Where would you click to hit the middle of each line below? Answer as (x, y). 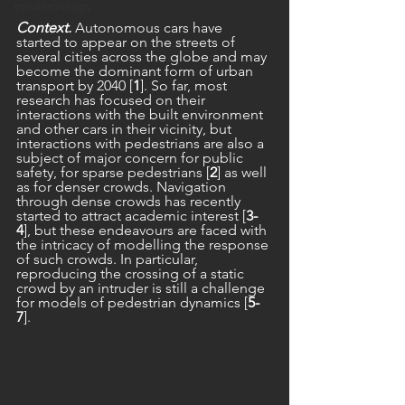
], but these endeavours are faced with (147, 230)
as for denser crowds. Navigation (123, 187)
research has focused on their (113, 100)
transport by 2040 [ (75, 85)
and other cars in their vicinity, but (126, 129)
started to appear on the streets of (127, 42)
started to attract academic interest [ (131, 216)
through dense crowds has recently (130, 201)
